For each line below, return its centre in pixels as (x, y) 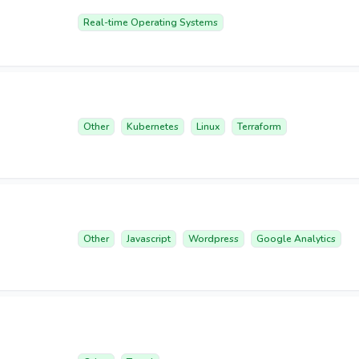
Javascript (149, 239)
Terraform (259, 127)
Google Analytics (296, 239)
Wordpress (214, 239)
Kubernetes (153, 127)
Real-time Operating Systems (151, 23)
